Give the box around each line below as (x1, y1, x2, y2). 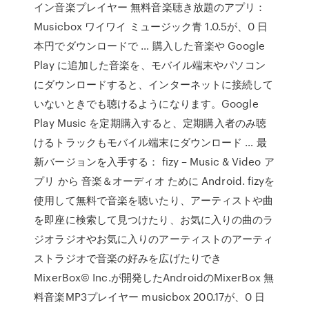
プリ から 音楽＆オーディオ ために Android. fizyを (34, 173, 275, 188)
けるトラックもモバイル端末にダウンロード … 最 (34, 134, 267, 150)
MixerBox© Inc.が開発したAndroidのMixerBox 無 (34, 270, 274, 285)
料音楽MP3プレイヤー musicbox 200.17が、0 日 (34, 289, 266, 304)
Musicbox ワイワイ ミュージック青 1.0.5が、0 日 (34, 19, 268, 34)
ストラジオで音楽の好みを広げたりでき (34, 250, 222, 266)
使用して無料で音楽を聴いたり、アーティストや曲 (34, 192, 274, 208)
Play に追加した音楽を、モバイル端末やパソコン (34, 57, 266, 72)
